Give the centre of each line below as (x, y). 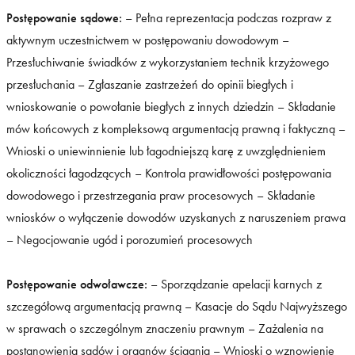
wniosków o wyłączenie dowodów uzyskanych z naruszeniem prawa (176, 217)
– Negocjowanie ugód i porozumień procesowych (130, 239)
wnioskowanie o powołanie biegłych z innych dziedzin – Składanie (171, 106)
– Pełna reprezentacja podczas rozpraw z (227, 17)
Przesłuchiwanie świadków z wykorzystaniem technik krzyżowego (168, 62)
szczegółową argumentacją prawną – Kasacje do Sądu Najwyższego (177, 306)
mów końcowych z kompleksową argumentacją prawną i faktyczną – (176, 128)
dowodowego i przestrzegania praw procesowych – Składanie (161, 195)
